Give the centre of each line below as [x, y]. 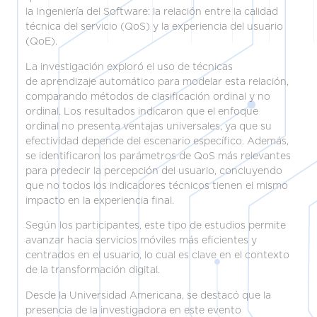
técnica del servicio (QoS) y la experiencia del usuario [154, 27]
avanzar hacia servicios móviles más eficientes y [141, 241]
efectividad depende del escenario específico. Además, [157, 141]
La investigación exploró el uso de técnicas [129, 67]
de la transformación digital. [93, 271]
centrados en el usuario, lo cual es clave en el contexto [157, 256]
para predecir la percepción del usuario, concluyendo [154, 171]
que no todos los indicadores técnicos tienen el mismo [157, 186]
